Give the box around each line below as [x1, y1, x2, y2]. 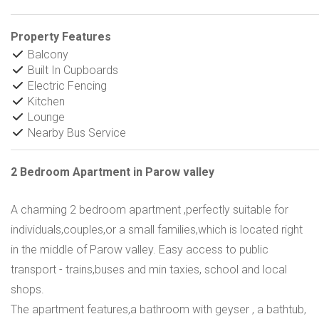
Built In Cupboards [25, 63, 118, 77]
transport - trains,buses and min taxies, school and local [11, 263, 287, 276]
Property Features [11, 30, 111, 43]
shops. [11, 283, 44, 296]
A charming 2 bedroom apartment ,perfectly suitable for [11, 203, 288, 216]
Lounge [25, 110, 65, 124]
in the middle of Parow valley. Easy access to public [11, 243, 268, 256]
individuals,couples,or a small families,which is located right [11, 223, 303, 236]
